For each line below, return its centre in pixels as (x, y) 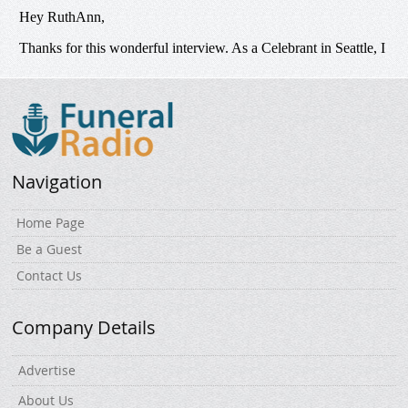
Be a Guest (50, 249)
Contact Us (50, 275)
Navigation (57, 181)
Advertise (47, 370)
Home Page (51, 222)
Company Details (84, 327)
